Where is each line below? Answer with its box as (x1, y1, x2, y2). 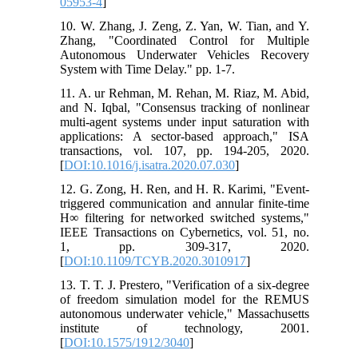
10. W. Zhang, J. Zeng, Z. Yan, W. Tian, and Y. (60, 18, 309, 33)
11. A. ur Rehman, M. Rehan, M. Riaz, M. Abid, (60, 86, 309, 100)
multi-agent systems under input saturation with (60, 114, 309, 129)
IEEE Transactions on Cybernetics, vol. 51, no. (60, 225, 309, 239)
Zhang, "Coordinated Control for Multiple (60, 33, 309, 47)
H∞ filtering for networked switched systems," (60, 210, 309, 225)
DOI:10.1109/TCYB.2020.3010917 (64, 253, 247, 268)
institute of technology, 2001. (60, 320, 309, 335)
